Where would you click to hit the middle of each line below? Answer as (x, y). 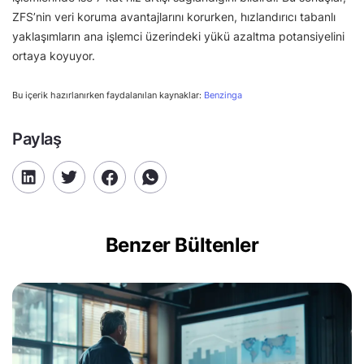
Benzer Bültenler (182, 245)
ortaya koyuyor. (54, 56)
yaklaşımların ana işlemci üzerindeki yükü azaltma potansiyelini (178, 36)
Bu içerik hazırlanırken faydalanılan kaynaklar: (108, 95)
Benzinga (223, 95)
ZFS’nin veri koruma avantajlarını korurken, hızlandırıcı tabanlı (174, 17)
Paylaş (37, 139)
